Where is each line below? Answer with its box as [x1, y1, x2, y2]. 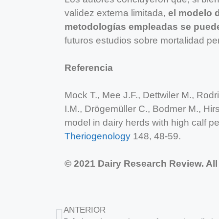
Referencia [65, 62, 113, 73]
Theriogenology [65, 131, 131, 141]
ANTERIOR [64, 205, 106, 215]
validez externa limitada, [65, 7, 168, 18]
